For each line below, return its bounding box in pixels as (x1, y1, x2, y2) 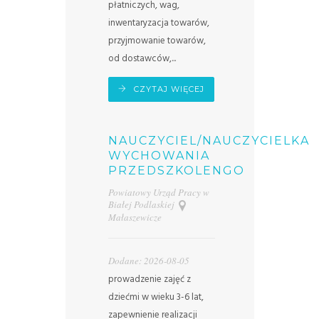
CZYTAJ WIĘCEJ (133, 83, 204, 94)
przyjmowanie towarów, (108, 33, 206, 48)
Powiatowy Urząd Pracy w (108, 185, 209, 199)
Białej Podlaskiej (108, 197, 174, 211)
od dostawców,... (108, 51, 176, 66)
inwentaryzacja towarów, (108, 15, 209, 31)
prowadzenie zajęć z (108, 272, 191, 288)
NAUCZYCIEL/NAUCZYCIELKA (108, 133, 310, 147)
